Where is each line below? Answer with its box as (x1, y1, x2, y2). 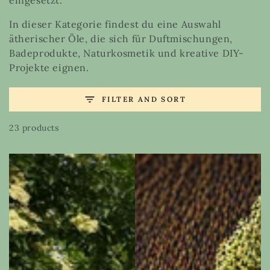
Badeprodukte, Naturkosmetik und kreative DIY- (9, 47, 245, 59)
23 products (9, 122, 59, 133)
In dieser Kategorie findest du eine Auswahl (9, 18, 221, 30)
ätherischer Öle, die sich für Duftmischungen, (9, 33, 233, 45)
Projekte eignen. (9, 61, 89, 74)
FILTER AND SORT (102, 95, 186, 104)
